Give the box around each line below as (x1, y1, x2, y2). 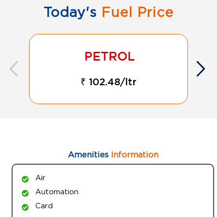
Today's (44, 4, 97, 19)
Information (108, 150, 158, 159)
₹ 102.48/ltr (80, 77, 137, 87)
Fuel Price (97, 4, 173, 19)
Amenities (67, 150, 108, 159)
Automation (35, 187, 78, 195)
